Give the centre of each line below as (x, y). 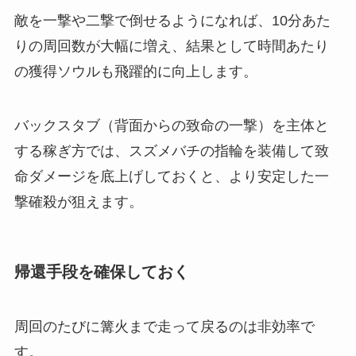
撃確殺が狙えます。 (78, 201)
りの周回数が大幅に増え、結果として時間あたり (171, 46)
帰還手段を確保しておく (101, 271)
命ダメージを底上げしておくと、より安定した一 (171, 176)
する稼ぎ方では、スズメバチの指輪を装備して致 (171, 151)
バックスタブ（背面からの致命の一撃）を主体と (171, 125)
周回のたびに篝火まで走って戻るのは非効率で (164, 327)
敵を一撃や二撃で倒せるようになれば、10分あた (172, 20)
